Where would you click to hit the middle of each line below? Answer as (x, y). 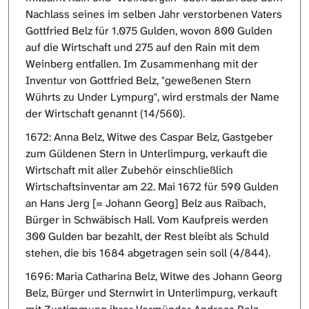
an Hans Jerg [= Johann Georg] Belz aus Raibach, (146, 203)
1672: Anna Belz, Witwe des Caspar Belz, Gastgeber (149, 137)
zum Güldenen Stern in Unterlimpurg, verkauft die (147, 154)
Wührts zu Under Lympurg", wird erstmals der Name (152, 97)
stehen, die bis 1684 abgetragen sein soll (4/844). (148, 253)
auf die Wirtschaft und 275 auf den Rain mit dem (143, 48)
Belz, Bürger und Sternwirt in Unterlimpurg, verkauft (151, 293)
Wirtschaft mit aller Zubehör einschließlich (129, 170)
